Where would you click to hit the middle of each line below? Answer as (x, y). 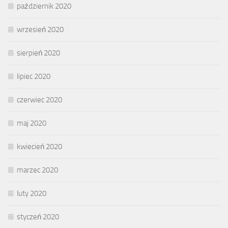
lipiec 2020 (34, 76)
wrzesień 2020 (40, 29)
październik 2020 (44, 6)
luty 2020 (32, 193)
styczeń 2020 (38, 217)
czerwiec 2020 (39, 99)
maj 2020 (32, 123)
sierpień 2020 (38, 53)
